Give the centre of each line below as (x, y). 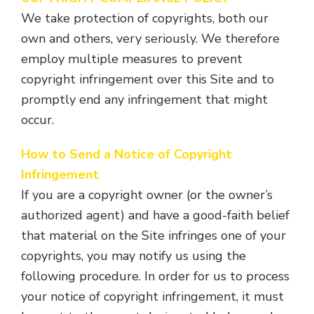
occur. (37, 120)
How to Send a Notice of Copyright (127, 154)
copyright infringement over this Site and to (148, 79)
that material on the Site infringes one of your (153, 235)
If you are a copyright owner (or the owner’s (147, 195)
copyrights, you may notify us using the (134, 256)
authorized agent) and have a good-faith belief (155, 215)
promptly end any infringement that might (144, 100)
